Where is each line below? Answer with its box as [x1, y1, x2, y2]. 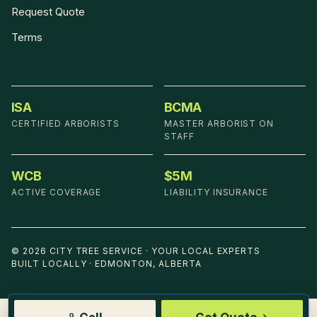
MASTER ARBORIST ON [164, 118, 275, 129]
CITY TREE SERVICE [49, 246, 144, 257]
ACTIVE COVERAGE [11, 187, 102, 198]
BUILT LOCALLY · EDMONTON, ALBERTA [11, 258, 202, 270]
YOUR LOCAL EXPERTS [151, 246, 261, 257]
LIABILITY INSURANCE [164, 187, 269, 198]
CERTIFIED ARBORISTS [11, 118, 120, 129]
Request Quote [11, 5, 85, 19]
